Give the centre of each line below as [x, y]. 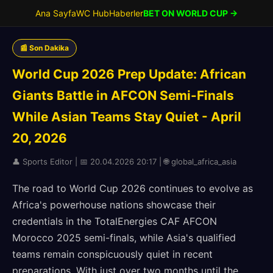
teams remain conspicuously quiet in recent [112, 254]
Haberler [126, 13]
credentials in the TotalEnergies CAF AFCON [115, 221]
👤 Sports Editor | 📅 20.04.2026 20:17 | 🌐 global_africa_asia [124, 161]
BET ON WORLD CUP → [190, 13]
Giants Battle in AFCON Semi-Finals [123, 95]
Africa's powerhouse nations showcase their [114, 205]
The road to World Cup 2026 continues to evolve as [133, 188]
